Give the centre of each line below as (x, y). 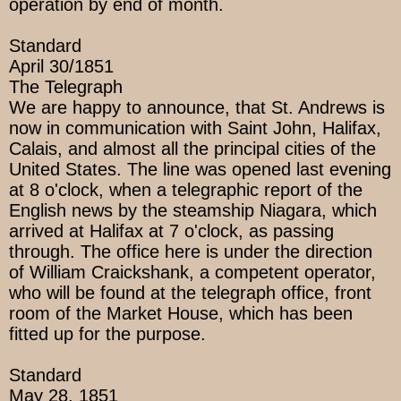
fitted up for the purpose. (107, 334)
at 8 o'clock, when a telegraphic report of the (186, 190)
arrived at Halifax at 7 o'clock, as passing (171, 231)
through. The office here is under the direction (191, 252)
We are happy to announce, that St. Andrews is (197, 108)
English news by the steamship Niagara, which (193, 211)
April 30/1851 (61, 67)
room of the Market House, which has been (181, 314)
